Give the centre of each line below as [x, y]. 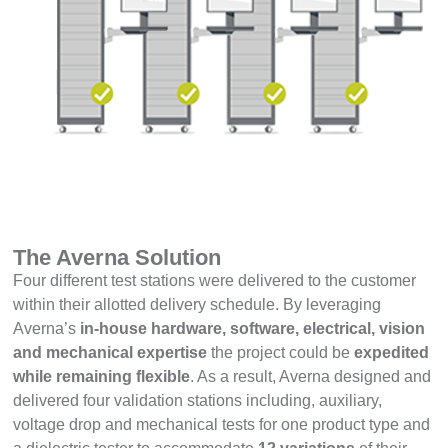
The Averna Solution [117, 258]
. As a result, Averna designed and [311, 377]
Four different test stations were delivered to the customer [215, 281]
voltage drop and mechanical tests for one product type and [222, 425]
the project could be [281, 353]
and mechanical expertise [110, 353]
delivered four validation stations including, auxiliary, [198, 401]
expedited [392, 353]
